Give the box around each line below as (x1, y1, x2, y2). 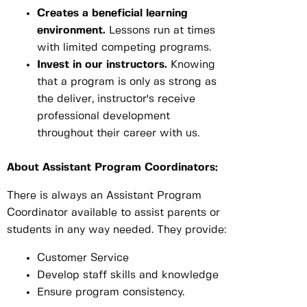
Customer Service (37, 253, 129, 264)
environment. (37, 25, 106, 36)
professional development (37, 111, 170, 122)
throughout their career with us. (37, 128, 199, 139)
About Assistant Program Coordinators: (7, 162, 218, 173)
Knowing (167, 60, 215, 71)
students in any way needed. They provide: (7, 225, 226, 236)
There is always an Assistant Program (7, 191, 201, 201)
